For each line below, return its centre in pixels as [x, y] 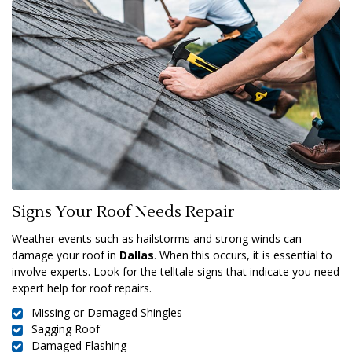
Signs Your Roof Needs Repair [123, 212]
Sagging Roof [66, 328]
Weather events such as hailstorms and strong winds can [157, 238]
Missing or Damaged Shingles [107, 312]
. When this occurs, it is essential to [243, 255]
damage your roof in [66, 255]
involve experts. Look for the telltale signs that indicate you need [176, 271]
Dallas [137, 255]
